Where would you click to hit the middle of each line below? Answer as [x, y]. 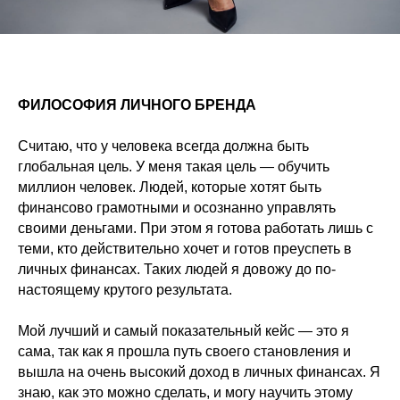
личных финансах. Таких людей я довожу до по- [177, 270]
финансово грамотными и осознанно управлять [177, 208]
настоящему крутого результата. [125, 290]
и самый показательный [180, 331]
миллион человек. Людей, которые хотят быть [170, 187]
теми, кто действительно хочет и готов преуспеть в [185, 249]
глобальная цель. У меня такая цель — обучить [174, 167]
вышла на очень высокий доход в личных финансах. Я [199, 372]
